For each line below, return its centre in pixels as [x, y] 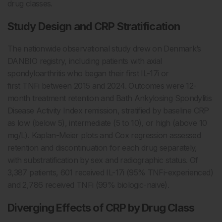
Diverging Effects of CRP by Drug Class [101, 208]
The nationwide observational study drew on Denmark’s [104, 49]
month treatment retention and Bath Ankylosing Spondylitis [110, 98]
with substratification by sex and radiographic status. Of [103, 160]
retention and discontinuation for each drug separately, [102, 148]
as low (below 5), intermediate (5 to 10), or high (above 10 [107, 123]
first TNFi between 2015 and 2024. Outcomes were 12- [102, 86]
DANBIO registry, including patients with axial [85, 61]
